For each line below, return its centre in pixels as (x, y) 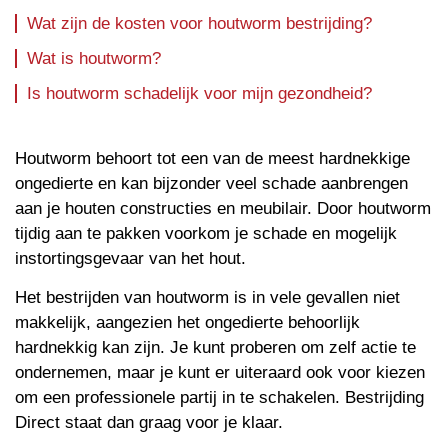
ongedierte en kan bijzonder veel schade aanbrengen (211, 184)
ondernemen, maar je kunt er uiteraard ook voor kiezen (220, 373)
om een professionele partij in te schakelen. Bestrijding (219, 398)
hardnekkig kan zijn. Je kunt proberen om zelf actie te (215, 348)
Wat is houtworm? (94, 59)
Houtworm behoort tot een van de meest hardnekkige (212, 159)
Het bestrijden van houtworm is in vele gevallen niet (207, 298)
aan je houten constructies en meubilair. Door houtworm (223, 209)
